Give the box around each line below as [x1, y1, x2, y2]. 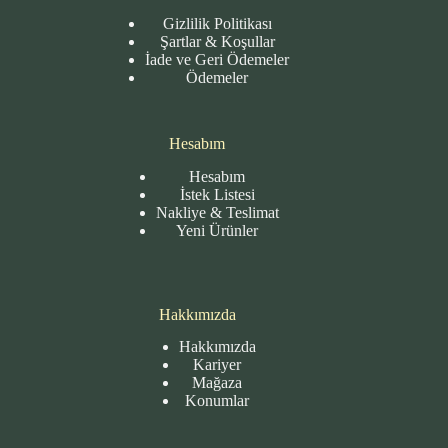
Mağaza [192, 374, 243, 392]
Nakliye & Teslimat [155, 203, 279, 221]
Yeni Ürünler [176, 221, 259, 239]
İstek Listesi [179, 185, 255, 203]
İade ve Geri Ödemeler [145, 50, 290, 68]
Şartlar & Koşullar [159, 32, 275, 50]
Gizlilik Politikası [162, 14, 272, 32]
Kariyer [193, 356, 242, 374]
